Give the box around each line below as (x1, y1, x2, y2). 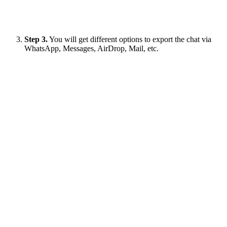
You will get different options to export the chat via (48, 34, 211, 44)
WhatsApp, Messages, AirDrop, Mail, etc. (24, 44, 159, 53)
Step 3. (24, 34, 48, 44)
